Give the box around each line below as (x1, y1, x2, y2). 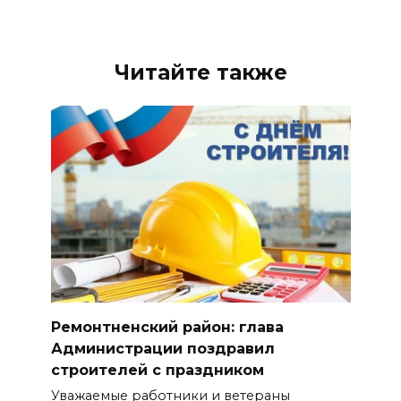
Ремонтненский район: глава (50, 318, 284, 336)
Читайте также (114, 59, 287, 85)
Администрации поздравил (50, 339, 275, 357)
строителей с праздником (50, 361, 264, 379)
